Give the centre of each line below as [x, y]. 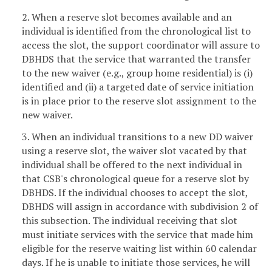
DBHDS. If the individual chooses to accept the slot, [135, 193]
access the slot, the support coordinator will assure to [141, 45]
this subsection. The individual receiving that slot [130, 221]
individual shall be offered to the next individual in [132, 165]
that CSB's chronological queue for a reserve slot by [135, 179]
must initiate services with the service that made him [138, 235]
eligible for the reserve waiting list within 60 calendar [139, 249]
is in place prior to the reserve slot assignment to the [139, 101]
